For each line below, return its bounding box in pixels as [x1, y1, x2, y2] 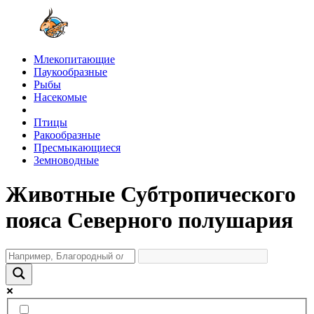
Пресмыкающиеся [34, 142, 121, 153]
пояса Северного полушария [6, 207, 293, 233]
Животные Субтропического [6, 182, 296, 207]
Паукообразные [34, 66, 107, 78]
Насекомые [34, 91, 87, 103]
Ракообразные [34, 129, 100, 141]
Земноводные [34, 154, 99, 166]
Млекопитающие [34, 53, 115, 65]
